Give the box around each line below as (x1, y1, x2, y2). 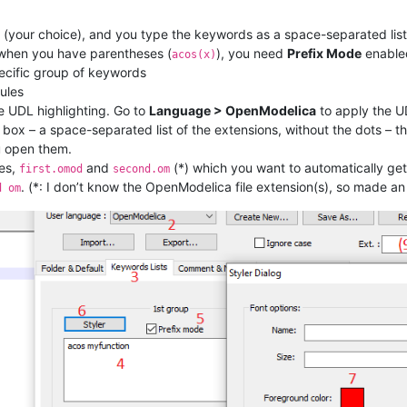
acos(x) (172, 48, 216, 62)
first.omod (19, 163, 83, 176)
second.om (113, 163, 170, 176)
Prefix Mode (287, 45, 362, 62)
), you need (216, 45, 287, 62)
